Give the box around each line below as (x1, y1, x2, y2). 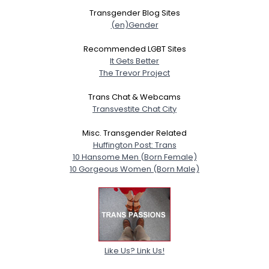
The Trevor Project (99, 67, 170, 79)
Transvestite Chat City (92, 103, 177, 115)
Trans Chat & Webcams (88, 91, 181, 103)
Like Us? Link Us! (104, 245, 165, 256)
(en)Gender (110, 19, 159, 31)
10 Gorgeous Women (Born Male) (70, 163, 199, 175)
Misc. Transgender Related (82, 127, 187, 139)
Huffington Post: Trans (92, 139, 177, 151)
